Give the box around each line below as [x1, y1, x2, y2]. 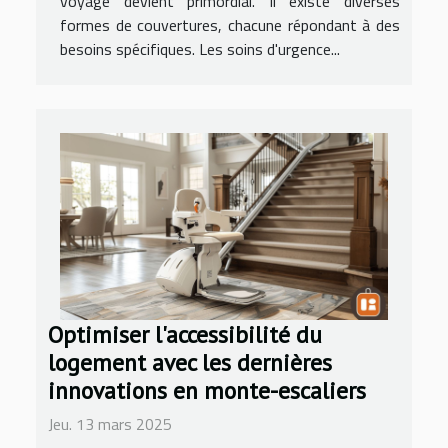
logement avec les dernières [48, 347, 332, 378]
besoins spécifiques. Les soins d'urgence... [60, 37, 340, 62]
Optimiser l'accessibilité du [48, 319, 322, 350]
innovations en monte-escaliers [48, 375, 366, 406]
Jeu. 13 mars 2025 [48, 412, 172, 437]
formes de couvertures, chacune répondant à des [60, 13, 400, 38]
